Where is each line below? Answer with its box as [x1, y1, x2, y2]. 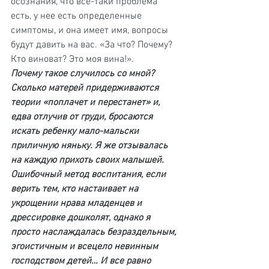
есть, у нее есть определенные [11, 10, 144, 22]
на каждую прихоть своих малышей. [11, 154, 166, 166]
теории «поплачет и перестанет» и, [11, 97, 162, 109]
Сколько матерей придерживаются [11, 82, 161, 94]
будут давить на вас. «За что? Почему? [11, 39, 175, 51]
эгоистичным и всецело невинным [11, 241, 160, 253]
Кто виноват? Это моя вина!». [11, 53, 134, 65]
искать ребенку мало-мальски [11, 125, 141, 138]
